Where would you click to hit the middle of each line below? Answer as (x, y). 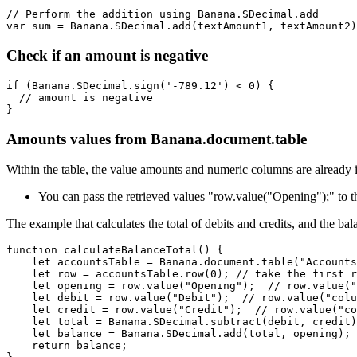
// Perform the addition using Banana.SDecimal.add (163, 14)
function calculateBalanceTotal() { (115, 250)
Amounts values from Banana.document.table (157, 139)
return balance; (67, 346)
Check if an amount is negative (107, 56)
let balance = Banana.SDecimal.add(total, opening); (178, 334)
